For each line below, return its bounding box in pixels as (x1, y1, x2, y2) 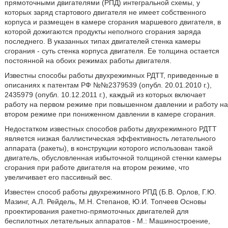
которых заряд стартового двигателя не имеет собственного (4, 8, 206, 16)
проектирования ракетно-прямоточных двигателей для (4, 207, 189, 215)
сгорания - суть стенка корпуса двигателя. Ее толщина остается (4, 47, 219, 55)
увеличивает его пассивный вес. (4, 173, 112, 181)
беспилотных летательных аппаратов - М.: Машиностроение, (4, 217, 210, 225)
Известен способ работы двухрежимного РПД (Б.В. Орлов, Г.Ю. (4, 188, 216, 196)
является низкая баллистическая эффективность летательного (4, 134, 216, 142)
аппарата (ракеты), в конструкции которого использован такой (4, 144, 213, 152)
